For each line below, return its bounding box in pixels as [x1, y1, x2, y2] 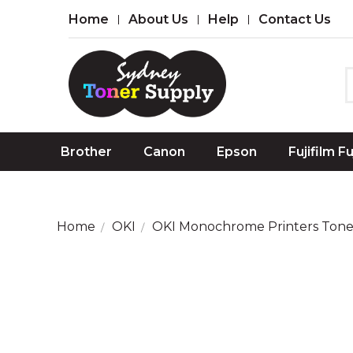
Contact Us [258, 12, 331, 27]
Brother [61, 144, 112, 159]
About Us [128, 12, 188, 27]
